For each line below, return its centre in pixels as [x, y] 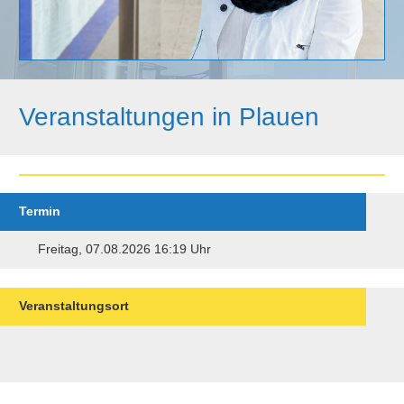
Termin [40, 211]
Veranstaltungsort [74, 306]
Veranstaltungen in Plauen [169, 117]
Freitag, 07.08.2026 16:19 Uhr [124, 249]
